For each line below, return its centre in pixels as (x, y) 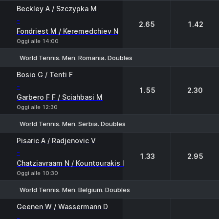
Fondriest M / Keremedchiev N (67, 31)
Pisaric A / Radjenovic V (56, 141)
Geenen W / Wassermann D (62, 207)
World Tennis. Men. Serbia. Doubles (73, 123)
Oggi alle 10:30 (37, 173)
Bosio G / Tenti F (45, 75)
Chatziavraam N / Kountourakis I (70, 163)
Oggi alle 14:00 (38, 41)
